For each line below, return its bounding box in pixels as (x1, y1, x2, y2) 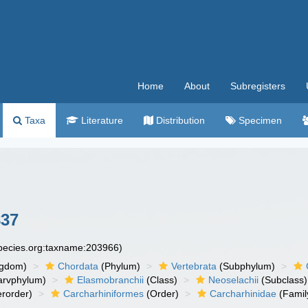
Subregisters (230, 80, 285, 91)
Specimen (236, 115, 282, 126)
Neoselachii (208, 274, 259, 285)
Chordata (58, 261, 99, 272)
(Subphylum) (217, 261, 276, 272)
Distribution (153, 115, 205, 126)
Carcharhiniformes (63, 288, 144, 299)
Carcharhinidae (210, 288, 277, 299)
